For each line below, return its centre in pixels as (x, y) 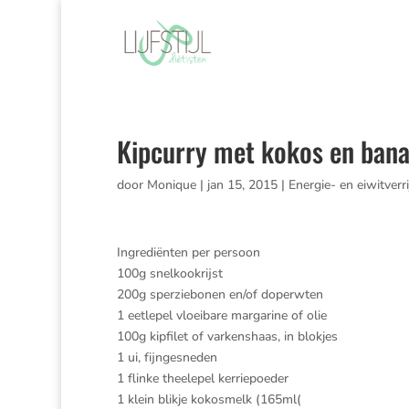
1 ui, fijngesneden (167, 357)
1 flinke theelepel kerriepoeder (202, 378)
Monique (171, 185)
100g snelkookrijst (169, 273)
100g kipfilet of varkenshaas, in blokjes (227, 336)
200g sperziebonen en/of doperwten (220, 294)
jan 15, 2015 (242, 185)
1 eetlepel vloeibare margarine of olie (221, 315)
